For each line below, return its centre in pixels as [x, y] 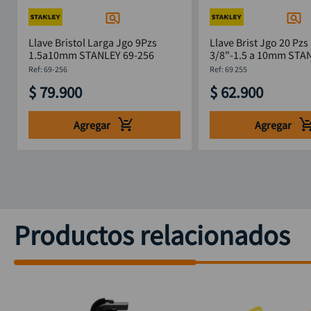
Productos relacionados [152, 236]
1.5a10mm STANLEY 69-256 [91, 55]
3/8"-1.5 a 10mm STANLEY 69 [249, 55]
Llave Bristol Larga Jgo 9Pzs [92, 43]
